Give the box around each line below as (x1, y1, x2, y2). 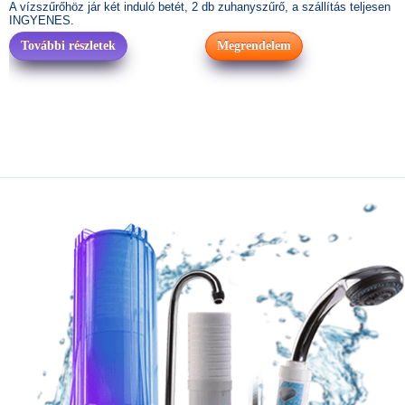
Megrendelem (217, 39, 291, 52)
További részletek (21, 39, 116, 52)
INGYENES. (9, 14, 74, 27)
